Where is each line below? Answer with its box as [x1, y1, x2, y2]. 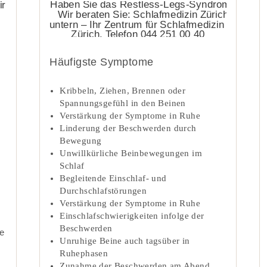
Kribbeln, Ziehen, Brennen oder [60, 85, 186, 95]
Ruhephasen [60, 248, 108, 258]
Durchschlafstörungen [60, 185, 147, 195]
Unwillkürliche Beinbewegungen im [60, 148, 203, 158]
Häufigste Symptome [49, 55, 154, 68]
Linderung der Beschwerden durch [60, 123, 197, 133]
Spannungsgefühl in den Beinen [60, 98, 186, 108]
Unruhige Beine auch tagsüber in [60, 235, 190, 246]
